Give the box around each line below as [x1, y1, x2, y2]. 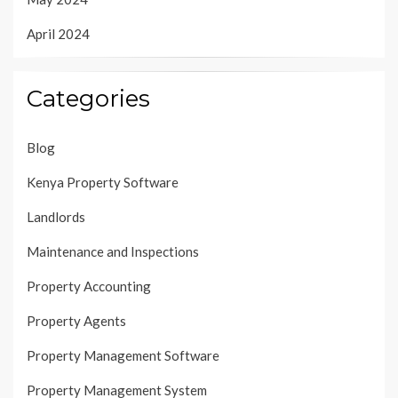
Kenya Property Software [27, 173, 179, 190]
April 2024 [27, 25, 90, 42]
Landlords [27, 208, 85, 225]
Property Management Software [27, 346, 219, 363]
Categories [27, 84, 150, 113]
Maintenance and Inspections [27, 243, 199, 259]
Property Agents [27, 312, 126, 329]
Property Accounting [27, 277, 151, 294]
